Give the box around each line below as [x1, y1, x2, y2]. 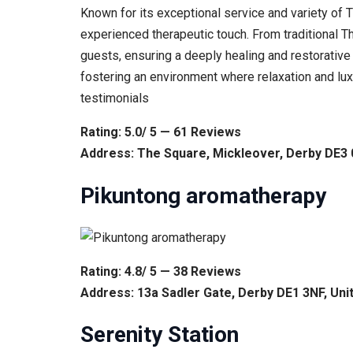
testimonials [80, 91, 149, 106]
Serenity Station [80, 321, 239, 348]
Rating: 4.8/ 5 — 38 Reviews [80, 263, 241, 279]
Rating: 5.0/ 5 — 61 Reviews [80, 124, 241, 140]
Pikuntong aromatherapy [80, 182, 326, 209]
